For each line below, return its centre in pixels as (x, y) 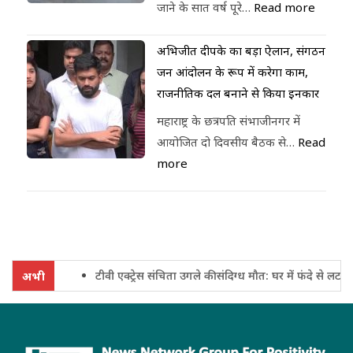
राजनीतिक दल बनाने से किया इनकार (238, 93)
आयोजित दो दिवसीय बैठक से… (228, 141)
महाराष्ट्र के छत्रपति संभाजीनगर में (229, 120)
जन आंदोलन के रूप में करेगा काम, (233, 72)
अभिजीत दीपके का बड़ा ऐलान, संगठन (242, 51)
